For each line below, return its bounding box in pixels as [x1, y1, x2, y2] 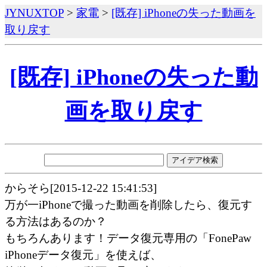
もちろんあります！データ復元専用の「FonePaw [5, 231, 252, 244]
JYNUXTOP [5, 7, 64, 19]
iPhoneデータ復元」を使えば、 [5, 248, 162, 261]
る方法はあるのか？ [5, 215, 107, 228]
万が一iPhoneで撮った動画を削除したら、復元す [5, 198, 252, 211]
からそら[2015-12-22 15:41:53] [5, 181, 157, 194]
